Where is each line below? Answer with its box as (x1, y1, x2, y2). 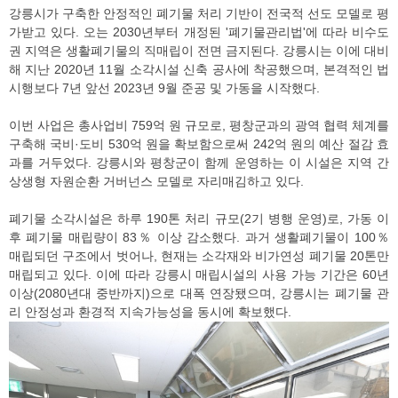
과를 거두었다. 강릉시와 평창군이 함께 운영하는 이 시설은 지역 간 (9, 155, 389, 170)
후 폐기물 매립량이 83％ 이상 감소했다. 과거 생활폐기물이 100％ (9, 229, 389, 244)
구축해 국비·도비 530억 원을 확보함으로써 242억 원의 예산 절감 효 (9, 136, 389, 151)
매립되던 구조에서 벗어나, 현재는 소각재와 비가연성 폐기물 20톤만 (9, 248, 389, 263)
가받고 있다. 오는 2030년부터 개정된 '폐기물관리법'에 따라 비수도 (9, 24, 389, 39)
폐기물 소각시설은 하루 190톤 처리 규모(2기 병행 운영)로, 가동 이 (9, 211, 389, 226)
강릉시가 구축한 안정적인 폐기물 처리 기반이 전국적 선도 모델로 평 (9, 5, 389, 20)
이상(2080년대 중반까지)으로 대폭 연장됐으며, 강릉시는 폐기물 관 (9, 285, 389, 300)
